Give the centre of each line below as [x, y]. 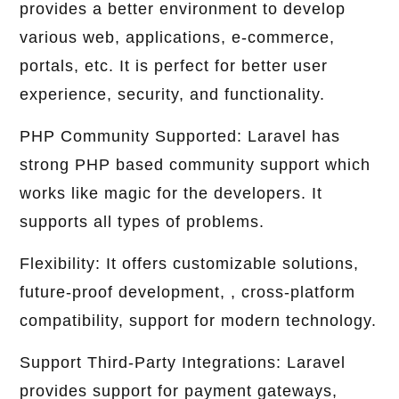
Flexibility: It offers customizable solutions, [190, 264]
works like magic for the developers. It [171, 194]
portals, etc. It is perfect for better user [174, 66]
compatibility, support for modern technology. [199, 321]
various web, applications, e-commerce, [178, 38]
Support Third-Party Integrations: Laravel [183, 363]
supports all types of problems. [142, 222]
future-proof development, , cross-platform [188, 293]
